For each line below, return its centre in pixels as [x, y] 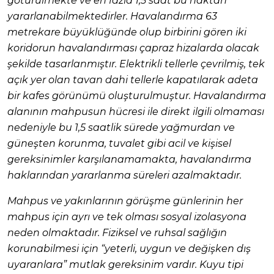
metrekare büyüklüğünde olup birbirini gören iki [127, 32]
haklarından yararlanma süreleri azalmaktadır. [124, 175]
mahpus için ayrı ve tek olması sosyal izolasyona [127, 217]
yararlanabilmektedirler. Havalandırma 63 [112, 16]
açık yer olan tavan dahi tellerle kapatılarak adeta [133, 80]
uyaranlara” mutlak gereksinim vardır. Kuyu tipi [125, 264]
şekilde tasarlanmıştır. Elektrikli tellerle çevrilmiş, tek [136, 64]
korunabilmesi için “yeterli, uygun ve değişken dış [129, 248]
